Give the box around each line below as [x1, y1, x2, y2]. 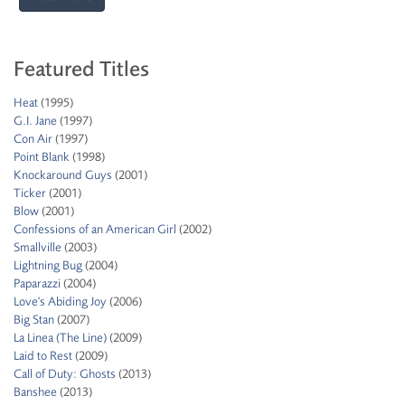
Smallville [14, 240, 61, 254]
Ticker [14, 186, 46, 200]
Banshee [14, 385, 57, 399]
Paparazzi [14, 277, 61, 290]
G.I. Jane [14, 114, 57, 127]
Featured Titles [14, 57, 149, 81]
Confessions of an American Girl [14, 222, 176, 236]
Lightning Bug [14, 259, 82, 272]
